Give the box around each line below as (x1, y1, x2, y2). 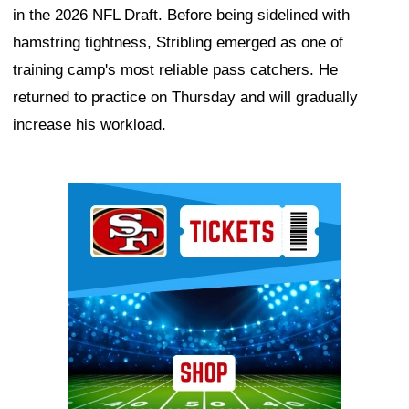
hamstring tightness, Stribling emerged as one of (13, 34, 343, 52)
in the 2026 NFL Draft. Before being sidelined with (13, 6, 350, 25)
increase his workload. (13, 116, 166, 134)
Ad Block (68, 187, 129, 205)
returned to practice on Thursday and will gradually (13, 89, 358, 107)
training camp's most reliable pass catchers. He (13, 61, 338, 79)
